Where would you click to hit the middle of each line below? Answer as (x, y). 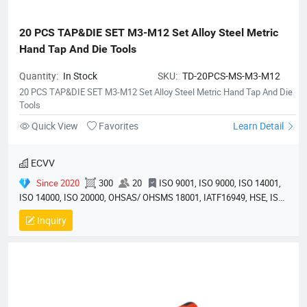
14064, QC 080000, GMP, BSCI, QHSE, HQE (101, 211)
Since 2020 (58, 183)
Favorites (118, 125)
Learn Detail (259, 125)
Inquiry (51, 220)
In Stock (80, 75)
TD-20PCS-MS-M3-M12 (231, 75)
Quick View (55, 125)
